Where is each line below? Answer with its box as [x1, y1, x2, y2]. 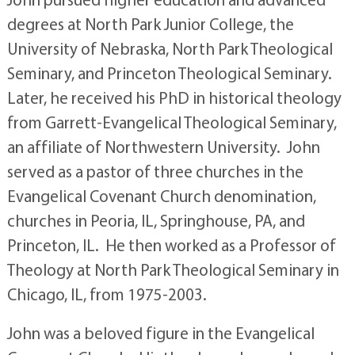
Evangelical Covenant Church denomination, [6, 185, 316, 206]
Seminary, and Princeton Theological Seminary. [6, 63, 335, 83]
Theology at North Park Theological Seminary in [6, 259, 339, 280]
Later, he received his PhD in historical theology [6, 87, 342, 108]
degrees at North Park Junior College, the [6, 13, 294, 34]
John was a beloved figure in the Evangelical [6, 323, 315, 343]
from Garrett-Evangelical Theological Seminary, [6, 112, 337, 132]
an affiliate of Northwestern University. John [6, 136, 320, 157]
